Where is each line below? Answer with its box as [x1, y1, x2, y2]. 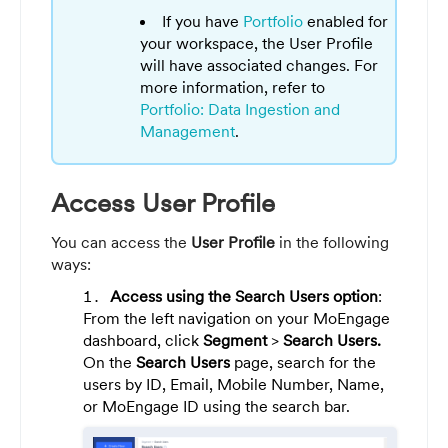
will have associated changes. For [140, 55, 379, 76]
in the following [275, 231, 389, 252]
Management [140, 121, 236, 142]
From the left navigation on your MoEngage [83, 307, 390, 328]
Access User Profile [51, 185, 275, 219]
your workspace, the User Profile [140, 33, 374, 54]
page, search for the [230, 351, 376, 372]
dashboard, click [83, 329, 199, 350]
